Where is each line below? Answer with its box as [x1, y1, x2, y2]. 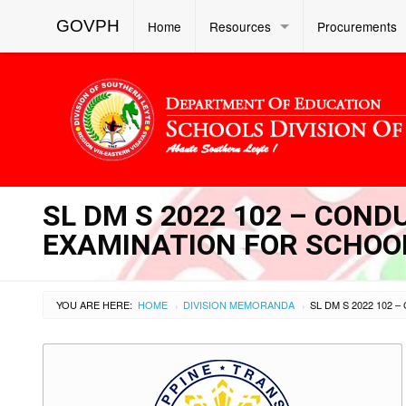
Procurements [317, 17, 397, 35]
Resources [209, 17, 271, 35]
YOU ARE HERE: [56, 296, 132, 312]
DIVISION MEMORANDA [183, 296, 295, 312]
